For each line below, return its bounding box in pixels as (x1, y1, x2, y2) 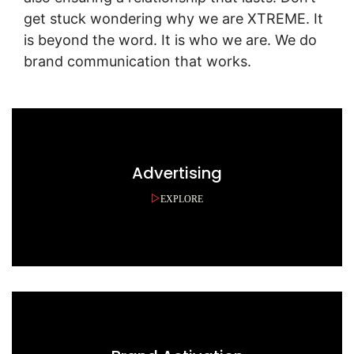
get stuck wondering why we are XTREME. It (24, 10, 323, 27)
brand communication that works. (24, 53, 251, 70)
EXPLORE (160, 194, 203, 203)
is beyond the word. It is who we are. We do (24, 32, 317, 48)
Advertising (132, 162, 222, 184)
